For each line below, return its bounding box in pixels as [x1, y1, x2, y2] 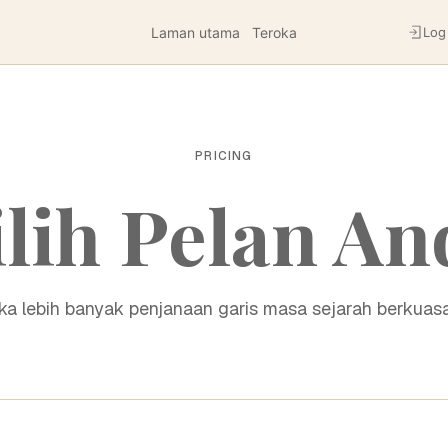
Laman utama [151, 23, 240, 41]
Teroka [252, 23, 297, 41]
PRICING [195, 148, 253, 164]
